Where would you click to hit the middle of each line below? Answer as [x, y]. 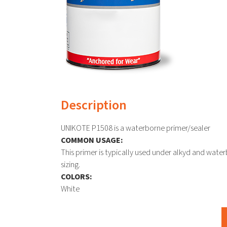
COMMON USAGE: [92, 140]
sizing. [70, 164]
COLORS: [77, 177]
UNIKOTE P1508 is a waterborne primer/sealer [136, 128]
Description [94, 105]
